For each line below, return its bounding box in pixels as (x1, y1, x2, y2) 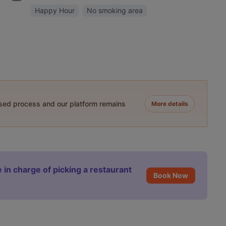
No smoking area (86, 6, 143, 15)
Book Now (153, 171, 189, 180)
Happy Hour (34, 6, 75, 15)
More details (151, 99, 189, 107)
